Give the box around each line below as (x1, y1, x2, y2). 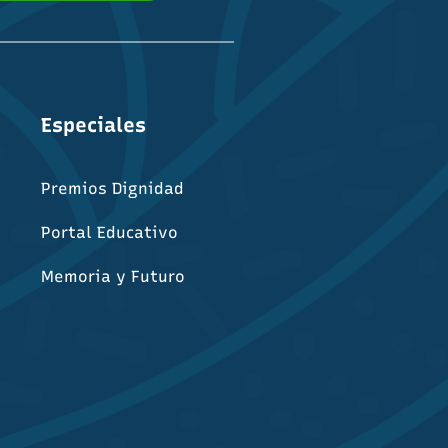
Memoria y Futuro (41, 267, 186, 286)
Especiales (41, 113, 147, 137)
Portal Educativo (41, 223, 179, 242)
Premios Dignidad (41, 179, 185, 198)
